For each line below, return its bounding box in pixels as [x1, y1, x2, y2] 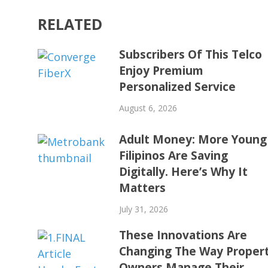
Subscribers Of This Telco [119, 47, 263, 63]
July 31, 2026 [119, 203, 169, 215]
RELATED [38, 14, 102, 35]
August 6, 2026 [119, 102, 178, 114]
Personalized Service [119, 79, 236, 95]
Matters [119, 180, 166, 196]
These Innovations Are [119, 227, 248, 243]
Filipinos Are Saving [119, 148, 229, 164]
